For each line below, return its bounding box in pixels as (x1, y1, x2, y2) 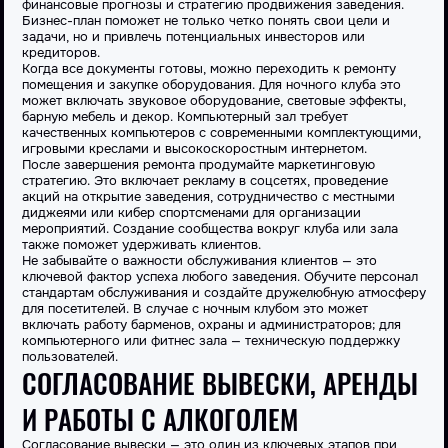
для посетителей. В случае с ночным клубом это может (22, 300, 368, 317)
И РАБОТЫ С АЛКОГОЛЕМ (22, 398, 298, 439)
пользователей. (22, 348, 118, 365)
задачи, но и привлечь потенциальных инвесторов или (22, 28, 365, 45)
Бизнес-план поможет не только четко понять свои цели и (22, 12, 390, 29)
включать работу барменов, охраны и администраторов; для (22, 316, 401, 333)
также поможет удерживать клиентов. (22, 236, 261, 253)
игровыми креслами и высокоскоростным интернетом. (22, 140, 367, 157)
